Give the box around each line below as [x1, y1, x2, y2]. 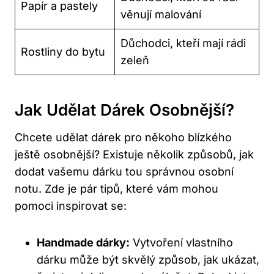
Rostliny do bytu [21, 45, 105, 59]
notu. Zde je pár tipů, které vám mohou [15, 182, 218, 196]
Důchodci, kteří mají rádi [120, 37, 246, 50]
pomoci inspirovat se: [15, 199, 127, 213]
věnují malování [120, 8, 201, 21]
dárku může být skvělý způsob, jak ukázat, [37, 253, 259, 267]
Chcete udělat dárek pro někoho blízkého [15, 131, 232, 144]
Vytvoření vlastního [130, 236, 233, 250]
